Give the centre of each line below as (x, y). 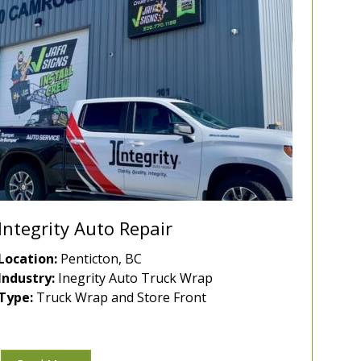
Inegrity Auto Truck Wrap (134, 278)
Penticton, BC (100, 259)
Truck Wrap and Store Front (120, 298)
